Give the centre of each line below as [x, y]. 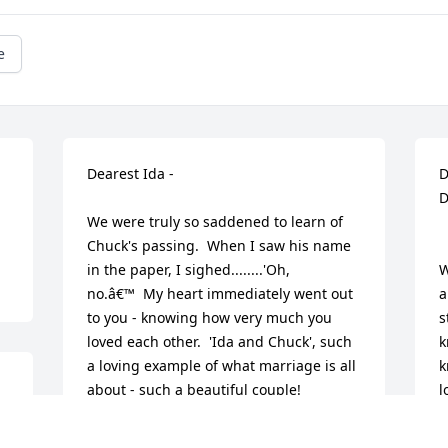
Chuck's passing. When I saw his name [219, 246]
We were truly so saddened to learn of [215, 222]
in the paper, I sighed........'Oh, [189, 270]
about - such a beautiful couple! [194, 390]
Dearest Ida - [133, 174]
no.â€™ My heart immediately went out [220, 294]
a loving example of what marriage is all [222, 366]
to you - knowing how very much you [210, 318]
